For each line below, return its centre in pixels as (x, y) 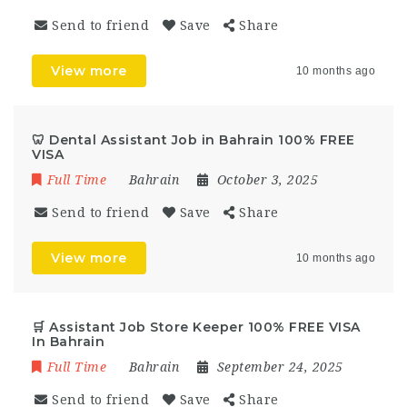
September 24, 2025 (280, 367)
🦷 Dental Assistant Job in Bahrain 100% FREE (194, 140)
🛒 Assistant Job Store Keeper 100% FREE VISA (196, 327)
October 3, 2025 (267, 180)
